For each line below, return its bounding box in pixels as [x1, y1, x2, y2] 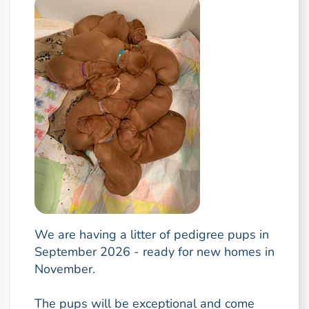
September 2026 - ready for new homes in [34, 243, 275, 260]
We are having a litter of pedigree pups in [34, 226, 269, 243]
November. [34, 260, 95, 277]
